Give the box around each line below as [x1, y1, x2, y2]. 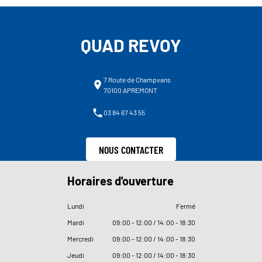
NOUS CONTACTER [99, 143, 163, 156]
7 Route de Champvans [103, 75, 171, 84]
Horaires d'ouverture [67, 174, 174, 188]
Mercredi [67, 235, 94, 243]
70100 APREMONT [103, 86, 157, 94]
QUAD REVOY [81, 35, 181, 56]
